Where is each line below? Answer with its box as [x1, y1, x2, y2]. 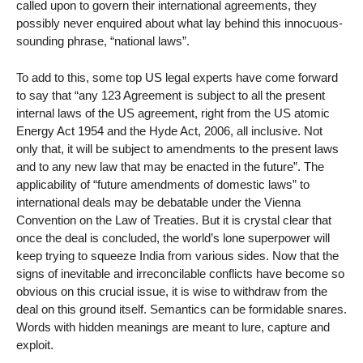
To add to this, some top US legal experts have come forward [16, 70, 338, 85]
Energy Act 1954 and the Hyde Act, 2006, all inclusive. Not [16, 124, 322, 139]
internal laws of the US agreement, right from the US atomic [16, 106, 330, 121]
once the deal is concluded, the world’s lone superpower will [16, 231, 330, 246]
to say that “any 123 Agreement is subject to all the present [16, 88, 325, 103]
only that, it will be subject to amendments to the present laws [16, 142, 339, 156]
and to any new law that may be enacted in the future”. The [16, 160, 324, 174]
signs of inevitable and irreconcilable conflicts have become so [16, 267, 344, 281]
